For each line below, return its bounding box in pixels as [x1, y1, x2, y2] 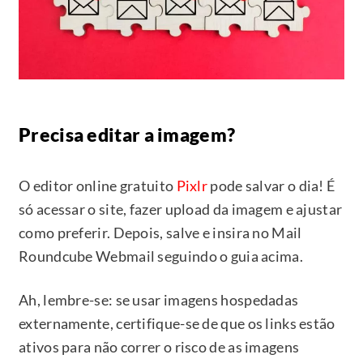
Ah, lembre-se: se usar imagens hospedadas [19, 291, 299, 310]
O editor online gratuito [19, 177, 177, 195]
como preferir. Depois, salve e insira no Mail [19, 224, 302, 242]
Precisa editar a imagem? [19, 123, 236, 147]
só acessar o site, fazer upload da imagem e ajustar [19, 200, 343, 219]
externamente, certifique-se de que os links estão [19, 314, 335, 333]
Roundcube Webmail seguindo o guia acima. [19, 247, 303, 266]
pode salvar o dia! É [207, 177, 335, 195]
